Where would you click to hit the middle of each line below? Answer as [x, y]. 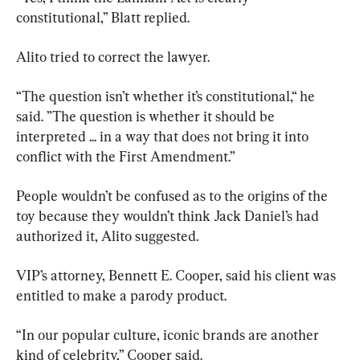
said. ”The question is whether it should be [147, 116]
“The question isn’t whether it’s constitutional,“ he [167, 96]
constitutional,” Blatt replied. [103, 17]
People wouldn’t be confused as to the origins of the [174, 195]
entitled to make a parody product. [121, 295]
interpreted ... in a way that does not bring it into [164, 136]
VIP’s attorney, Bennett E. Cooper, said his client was [178, 275]
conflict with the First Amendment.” [126, 156]
